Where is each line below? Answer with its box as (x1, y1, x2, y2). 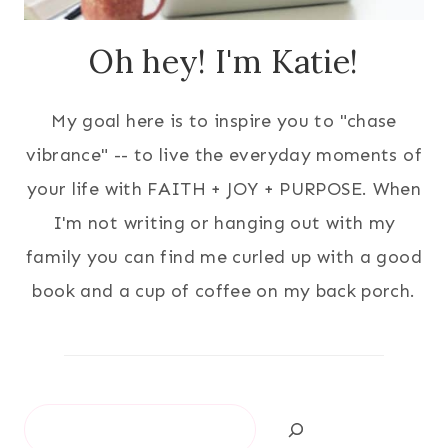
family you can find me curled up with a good (26, 246, 422, 269)
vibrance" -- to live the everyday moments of (26, 144, 422, 167)
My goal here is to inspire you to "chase (51, 110, 397, 133)
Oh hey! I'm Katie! (89, 41, 359, 83)
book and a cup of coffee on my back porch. (32, 280, 416, 303)
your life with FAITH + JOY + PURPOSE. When (26, 178, 422, 201)
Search (23, 409, 82, 432)
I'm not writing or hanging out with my (52, 212, 396, 235)
